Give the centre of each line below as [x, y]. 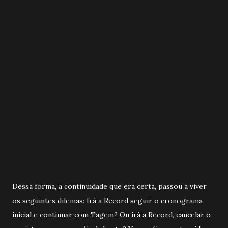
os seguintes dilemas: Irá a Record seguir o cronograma [107, 200]
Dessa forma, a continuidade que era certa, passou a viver [109, 186]
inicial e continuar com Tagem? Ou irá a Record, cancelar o [111, 215]
